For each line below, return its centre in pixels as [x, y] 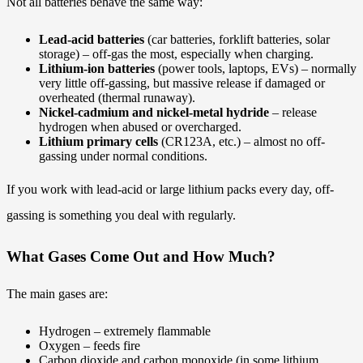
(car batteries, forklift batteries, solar [237, 40]
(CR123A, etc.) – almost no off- [241, 142]
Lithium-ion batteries [97, 69]
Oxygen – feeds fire [90, 345]
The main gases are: [57, 293]
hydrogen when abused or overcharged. [140, 127]
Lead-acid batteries [92, 40]
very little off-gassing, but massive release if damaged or [182, 83]
